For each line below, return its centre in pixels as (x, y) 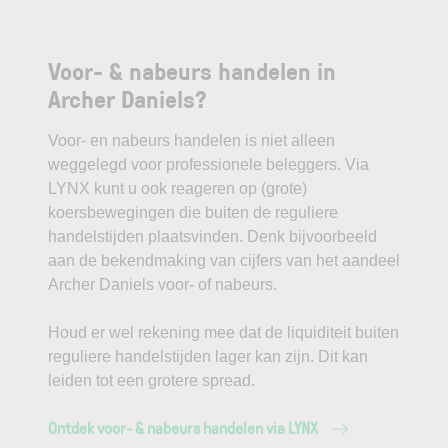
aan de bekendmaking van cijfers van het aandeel (224, 260)
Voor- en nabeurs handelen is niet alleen (191, 140)
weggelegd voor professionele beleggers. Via (208, 164)
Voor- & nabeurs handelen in (192, 70)
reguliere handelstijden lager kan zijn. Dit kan (208, 356)
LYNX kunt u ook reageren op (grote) (177, 188)
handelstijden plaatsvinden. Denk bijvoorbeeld (212, 236)
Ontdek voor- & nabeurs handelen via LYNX (183, 428)
